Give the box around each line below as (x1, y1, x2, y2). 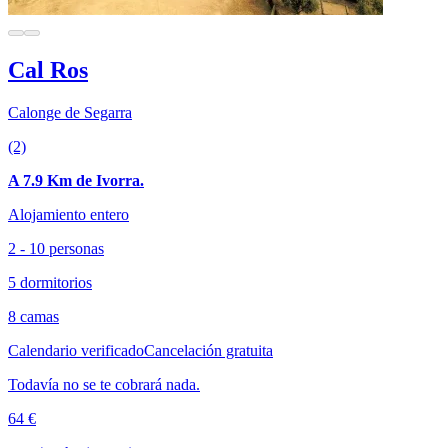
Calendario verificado (8, 342, 144, 360)
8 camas (8, 308, 59, 326)
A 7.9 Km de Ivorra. (8, 172, 144, 190)
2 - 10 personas (8, 240, 104, 258)
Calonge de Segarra (8, 104, 132, 122)
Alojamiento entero (8, 206, 129, 224)
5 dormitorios (8, 274, 92, 292)
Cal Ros (8, 57, 88, 84)
